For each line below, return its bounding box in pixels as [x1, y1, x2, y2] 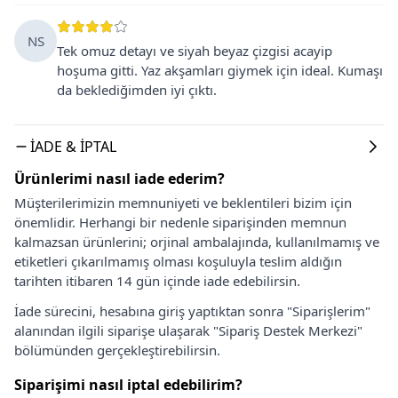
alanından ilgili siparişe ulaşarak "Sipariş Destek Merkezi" [14, 321, 362, 339]
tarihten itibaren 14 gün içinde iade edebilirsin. [14, 271, 300, 290]
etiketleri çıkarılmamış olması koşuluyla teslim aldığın [14, 251, 342, 270]
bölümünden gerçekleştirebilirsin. [14, 340, 220, 359]
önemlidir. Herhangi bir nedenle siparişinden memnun [14, 212, 346, 231]
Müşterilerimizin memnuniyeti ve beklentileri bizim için [14, 193, 352, 211]
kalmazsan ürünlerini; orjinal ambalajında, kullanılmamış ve [14, 232, 379, 251]
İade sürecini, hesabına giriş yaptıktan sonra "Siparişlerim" [14, 301, 370, 320]
